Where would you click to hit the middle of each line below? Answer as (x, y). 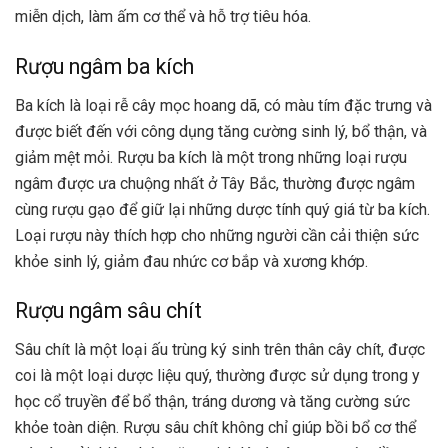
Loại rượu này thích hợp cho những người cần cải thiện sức (217, 235)
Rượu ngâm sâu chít (108, 311)
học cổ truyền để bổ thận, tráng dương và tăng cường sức (212, 401)
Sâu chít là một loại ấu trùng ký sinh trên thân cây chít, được (220, 349)
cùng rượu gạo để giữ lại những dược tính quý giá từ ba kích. (222, 209)
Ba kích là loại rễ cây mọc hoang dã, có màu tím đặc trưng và (223, 105)
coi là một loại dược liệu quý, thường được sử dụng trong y (217, 375)
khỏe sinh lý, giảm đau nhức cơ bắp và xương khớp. (191, 261)
